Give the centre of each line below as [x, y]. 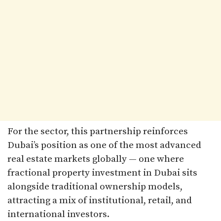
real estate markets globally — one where [96, 159]
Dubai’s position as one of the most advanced [104, 145]
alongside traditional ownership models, [95, 186]
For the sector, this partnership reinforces [98, 131]
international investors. [58, 214]
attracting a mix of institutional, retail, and [100, 200]
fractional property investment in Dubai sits [102, 173]
